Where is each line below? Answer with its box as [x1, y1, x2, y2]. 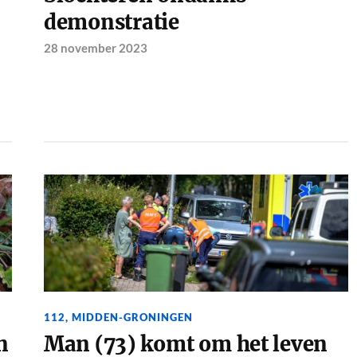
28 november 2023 [43, 40, 147, 55]
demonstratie [43, 9, 179, 35]
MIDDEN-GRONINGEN [71, 310, 193, 324]
